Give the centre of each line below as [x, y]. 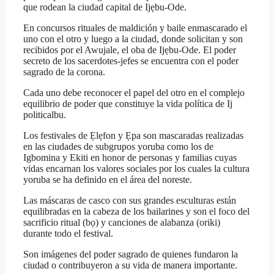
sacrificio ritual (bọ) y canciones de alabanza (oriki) [122, 223]
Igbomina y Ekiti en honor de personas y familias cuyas [130, 158]
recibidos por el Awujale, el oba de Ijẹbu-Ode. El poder [130, 50]
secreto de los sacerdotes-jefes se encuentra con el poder [131, 61]
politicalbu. [45, 115]
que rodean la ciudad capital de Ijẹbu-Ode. [105, 7]
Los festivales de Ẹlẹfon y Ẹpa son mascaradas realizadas [133, 136]
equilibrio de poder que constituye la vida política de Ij [128, 104]
